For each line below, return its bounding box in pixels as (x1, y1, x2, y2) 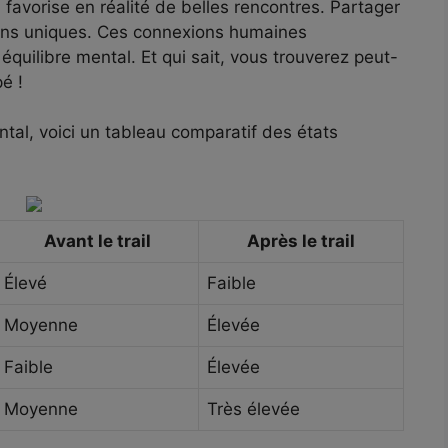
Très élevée (207, 398, 300, 419)
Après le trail (247, 230, 355, 251)
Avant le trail (43, 230, 151, 251)
